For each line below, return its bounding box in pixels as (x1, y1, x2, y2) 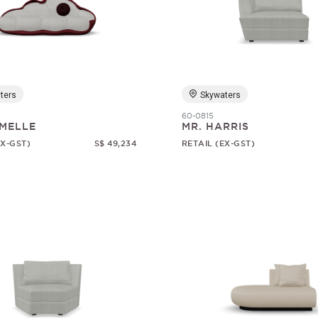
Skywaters (199, 90, 241, 100)
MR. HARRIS (181, 121, 249, 132)
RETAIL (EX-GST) (181, 139, 256, 148)
